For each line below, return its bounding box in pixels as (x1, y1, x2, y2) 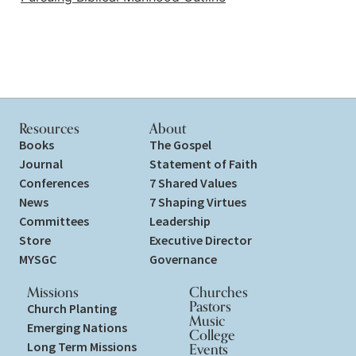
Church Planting (27, 300, 117, 317)
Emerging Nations (27, 319, 127, 336)
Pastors (189, 297, 231, 315)
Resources (19, 119, 79, 137)
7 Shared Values (149, 175, 237, 192)
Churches (189, 283, 248, 301)
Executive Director (149, 232, 252, 249)
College (189, 326, 235, 344)
